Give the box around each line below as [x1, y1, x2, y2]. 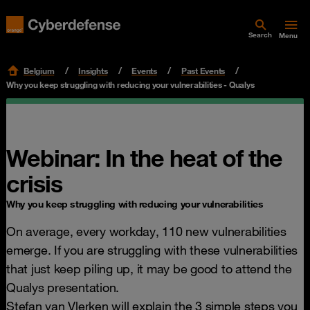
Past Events [181, 65, 225, 76]
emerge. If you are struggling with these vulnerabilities [6, 242, 298, 257]
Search [248, 30, 272, 39]
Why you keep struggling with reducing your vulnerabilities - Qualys [6, 79, 255, 90]
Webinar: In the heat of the [6, 143, 282, 172]
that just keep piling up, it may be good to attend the [6, 261, 292, 276]
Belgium [24, 65, 55, 76]
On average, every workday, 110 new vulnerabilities [6, 224, 286, 239]
